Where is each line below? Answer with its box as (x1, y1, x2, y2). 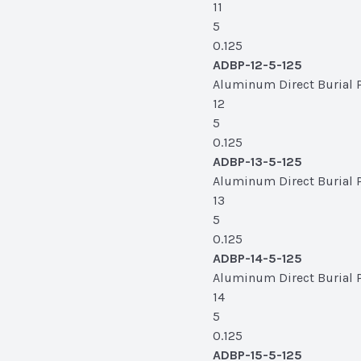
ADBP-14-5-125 (213, 251, 302, 266)
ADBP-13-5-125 (213, 154, 302, 169)
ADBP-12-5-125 (213, 57, 302, 73)
